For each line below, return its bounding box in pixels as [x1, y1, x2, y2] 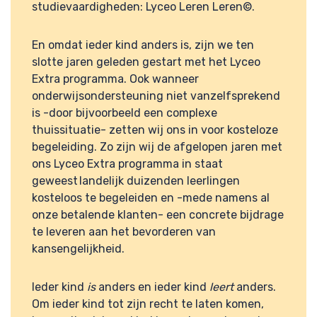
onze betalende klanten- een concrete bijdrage [32, 208, 284, 222]
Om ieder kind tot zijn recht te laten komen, [32, 297, 264, 311]
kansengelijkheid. [32, 242, 125, 256]
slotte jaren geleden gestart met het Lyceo [32, 55, 260, 69]
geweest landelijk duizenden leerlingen [32, 174, 240, 188]
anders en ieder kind [96, 280, 209, 294]
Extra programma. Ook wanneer [32, 72, 199, 86]
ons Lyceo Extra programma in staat [32, 157, 223, 171]
